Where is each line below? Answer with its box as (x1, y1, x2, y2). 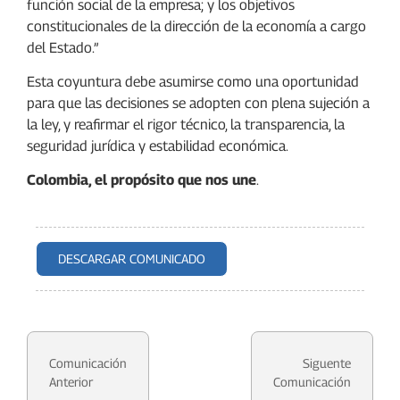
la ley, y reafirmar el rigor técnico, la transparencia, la (27, 115, 345, 133)
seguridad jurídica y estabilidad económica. (27, 137, 288, 154)
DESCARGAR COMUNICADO (58, 250, 205, 266)
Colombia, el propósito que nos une (27, 171, 256, 189)
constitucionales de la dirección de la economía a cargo (27, 17, 366, 35)
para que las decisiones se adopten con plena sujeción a (27, 94, 370, 112)
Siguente (303, 354, 351, 371)
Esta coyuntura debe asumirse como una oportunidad (27, 72, 359, 90)
